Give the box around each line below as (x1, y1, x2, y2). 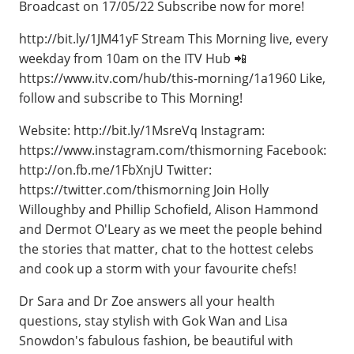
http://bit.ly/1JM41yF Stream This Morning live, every (19, 30, 328, 47)
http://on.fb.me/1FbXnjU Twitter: (19, 161, 212, 179)
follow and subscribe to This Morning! (19, 89, 243, 107)
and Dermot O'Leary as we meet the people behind (19, 220, 322, 238)
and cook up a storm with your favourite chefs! (19, 260, 296, 277)
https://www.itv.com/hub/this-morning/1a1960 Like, (19, 70, 326, 87)
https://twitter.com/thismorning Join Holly (19, 181, 269, 198)
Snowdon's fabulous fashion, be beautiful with (19, 332, 293, 349)
